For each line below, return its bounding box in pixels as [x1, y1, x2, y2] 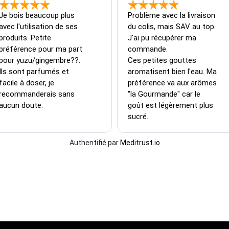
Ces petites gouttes [128, 55, 198, 65]
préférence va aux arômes [128, 78, 219, 87]
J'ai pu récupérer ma [128, 33, 198, 42]
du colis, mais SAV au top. [128, 21, 218, 31]
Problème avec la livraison [128, 10, 217, 20]
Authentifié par [69, 138, 120, 147]
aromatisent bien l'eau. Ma [128, 66, 219, 76]
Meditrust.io [120, 138, 160, 147]
